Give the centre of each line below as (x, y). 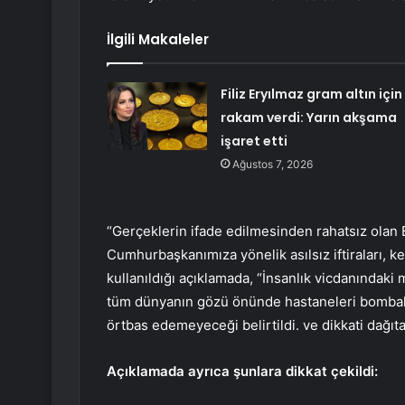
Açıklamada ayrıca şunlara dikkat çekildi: (242, 372)
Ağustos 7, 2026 (272, 165)
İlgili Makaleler (158, 40)
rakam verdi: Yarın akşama (308, 118)
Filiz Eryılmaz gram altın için (311, 94)
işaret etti (254, 141)
